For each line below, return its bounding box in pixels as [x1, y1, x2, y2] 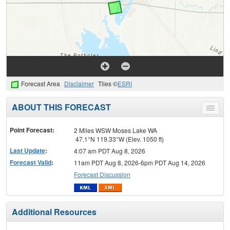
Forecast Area [21, 79, 60, 88]
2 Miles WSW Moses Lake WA [73, 126, 157, 135]
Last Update [10, 146, 45, 156]
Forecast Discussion [73, 170, 130, 179]
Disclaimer [64, 79, 94, 88]
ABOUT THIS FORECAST [12, 101, 111, 113]
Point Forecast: [10, 125, 54, 135]
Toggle [210, 105, 229, 114]
